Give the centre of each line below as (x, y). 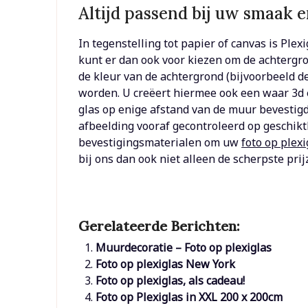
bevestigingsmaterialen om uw (160, 143)
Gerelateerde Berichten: (159, 226)
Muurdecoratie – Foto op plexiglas (184, 248)
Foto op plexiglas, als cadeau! (170, 281)
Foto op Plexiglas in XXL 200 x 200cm (189, 297)
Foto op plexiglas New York (166, 264)
